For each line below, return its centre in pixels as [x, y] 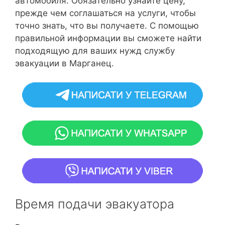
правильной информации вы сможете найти [108, 38]
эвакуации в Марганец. [65, 63]
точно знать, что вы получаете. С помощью [107, 25]
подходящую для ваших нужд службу [95, 50]
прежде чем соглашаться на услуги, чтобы [105, 13]
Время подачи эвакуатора [95, 204]
